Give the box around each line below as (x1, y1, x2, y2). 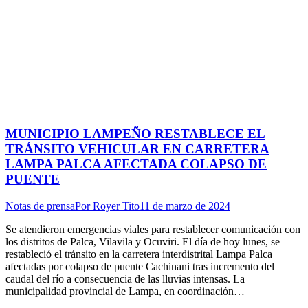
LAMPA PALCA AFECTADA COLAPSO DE (5, 157, 267, 172)
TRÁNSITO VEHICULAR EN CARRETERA (5, 142, 269, 157)
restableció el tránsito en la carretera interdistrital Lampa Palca (5, 248, 272, 261)
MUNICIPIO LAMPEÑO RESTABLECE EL (5, 126, 265, 142)
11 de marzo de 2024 (140, 200, 230, 212)
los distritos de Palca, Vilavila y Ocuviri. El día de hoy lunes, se (5, 236, 280, 248)
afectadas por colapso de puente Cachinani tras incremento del (5, 261, 274, 273)
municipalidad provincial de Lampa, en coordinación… (5, 285, 245, 298)
